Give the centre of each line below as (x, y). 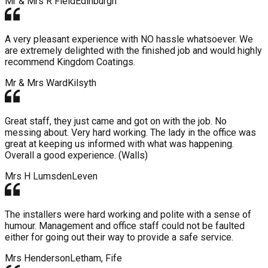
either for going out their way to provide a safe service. (119, 237)
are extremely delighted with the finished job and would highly (133, 50)
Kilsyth (82, 83)
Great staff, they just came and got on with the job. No (116, 121)
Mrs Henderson (37, 258)
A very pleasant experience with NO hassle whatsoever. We (129, 39)
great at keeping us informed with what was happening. (119, 144)
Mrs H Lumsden (38, 176)
